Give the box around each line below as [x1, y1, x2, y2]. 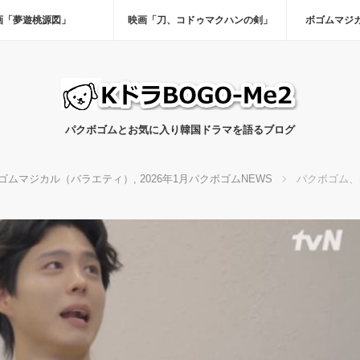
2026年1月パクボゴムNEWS [139, 173, 272, 185]
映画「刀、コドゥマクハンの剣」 [128, 14, 272, 26]
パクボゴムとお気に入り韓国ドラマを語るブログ [65, 124, 295, 136]
